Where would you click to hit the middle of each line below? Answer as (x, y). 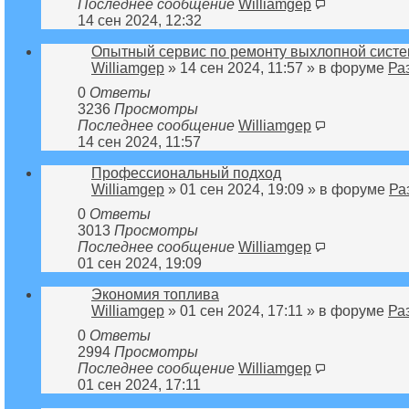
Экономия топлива (155, 294)
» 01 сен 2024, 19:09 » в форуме (277, 189)
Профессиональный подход (186, 173)
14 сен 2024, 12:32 (140, 20)
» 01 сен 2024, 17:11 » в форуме (276, 310)
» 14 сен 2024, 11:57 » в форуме (276, 68)
